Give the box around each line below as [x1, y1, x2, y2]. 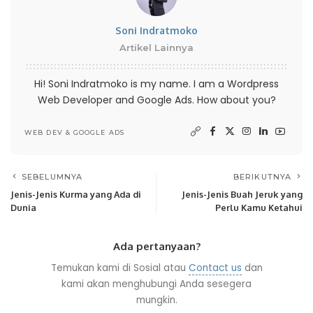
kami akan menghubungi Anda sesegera [61, 277, 252, 291]
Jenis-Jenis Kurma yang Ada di [10, 189, 141, 201]
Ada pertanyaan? [112, 240, 201, 254]
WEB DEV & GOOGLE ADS [24, 128, 124, 136]
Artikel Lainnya [119, 42, 194, 54]
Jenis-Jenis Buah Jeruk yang [182, 189, 303, 201]
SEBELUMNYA [22, 172, 82, 182]
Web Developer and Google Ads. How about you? [37, 93, 276, 108]
